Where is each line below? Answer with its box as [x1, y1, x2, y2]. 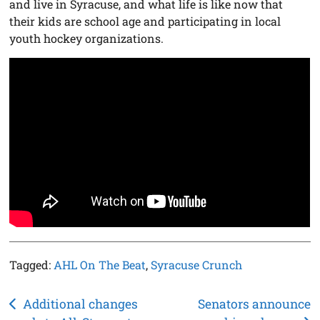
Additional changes [22, 295, 138, 312]
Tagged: [9, 256, 54, 272]
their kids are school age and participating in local [9, 13, 281, 29]
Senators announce [197, 295, 311, 312]
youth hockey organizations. [9, 30, 164, 46]
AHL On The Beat [54, 256, 146, 272]
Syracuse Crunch [151, 256, 243, 272]
